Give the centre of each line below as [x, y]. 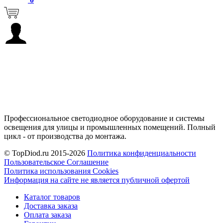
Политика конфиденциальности [142, 153]
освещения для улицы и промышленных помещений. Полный [110, 127]
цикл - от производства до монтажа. [65, 136]
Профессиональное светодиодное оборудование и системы [104, 118]
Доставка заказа [51, 206]
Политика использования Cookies [61, 171]
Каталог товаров [52, 197]
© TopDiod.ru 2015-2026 [46, 153]
